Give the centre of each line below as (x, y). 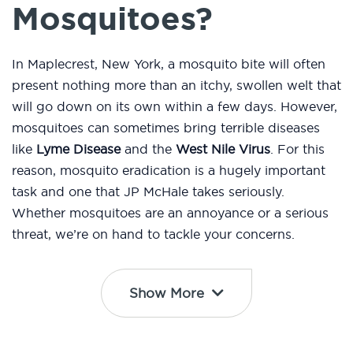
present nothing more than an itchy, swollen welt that (176, 85)
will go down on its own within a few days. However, (175, 107)
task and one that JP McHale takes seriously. (148, 192)
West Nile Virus (223, 149)
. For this (297, 149)
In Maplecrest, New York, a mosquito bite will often (169, 64)
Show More (167, 293)
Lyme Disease (78, 149)
